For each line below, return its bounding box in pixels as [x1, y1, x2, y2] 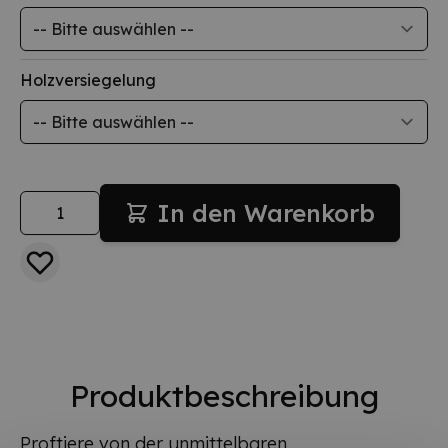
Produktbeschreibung [69, 376, 379, 415]
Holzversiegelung [20, 69, 156, 90]
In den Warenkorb [157, 197, 375, 228]
